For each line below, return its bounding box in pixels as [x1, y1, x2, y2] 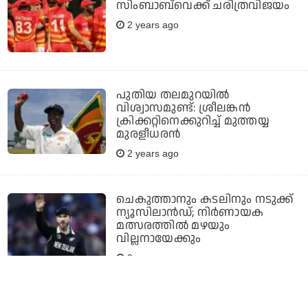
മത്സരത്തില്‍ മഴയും [116, 217, 230, 234]
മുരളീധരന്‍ [116, 125, 181, 142]
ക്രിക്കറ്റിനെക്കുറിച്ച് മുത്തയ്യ [116, 112, 270, 129]
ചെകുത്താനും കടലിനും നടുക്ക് [116, 190, 294, 208]
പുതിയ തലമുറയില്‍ [116, 86, 230, 103]
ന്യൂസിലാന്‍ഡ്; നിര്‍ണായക [116, 203, 264, 221]
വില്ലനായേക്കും [116, 230, 201, 247]
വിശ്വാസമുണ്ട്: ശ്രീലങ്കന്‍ [116, 99, 251, 116]
